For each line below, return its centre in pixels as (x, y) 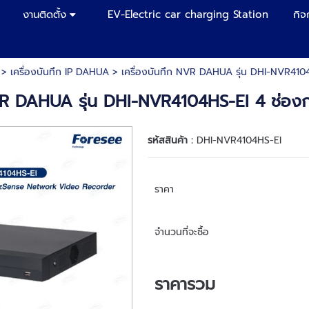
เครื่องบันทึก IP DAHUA (59, 72)
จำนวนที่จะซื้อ (181, 232)
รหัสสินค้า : (172, 140)
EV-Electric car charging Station (188, 14)
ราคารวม (185, 284)
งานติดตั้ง (44, 14)
